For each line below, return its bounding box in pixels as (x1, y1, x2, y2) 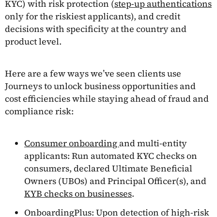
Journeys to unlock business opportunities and (5, 79, 196, 92)
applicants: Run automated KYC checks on (24, 149, 197, 162)
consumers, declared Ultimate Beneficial (24, 162, 192, 174)
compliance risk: (5, 105, 74, 117)
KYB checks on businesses (24, 187, 132, 200)
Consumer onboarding (24, 137, 119, 149)
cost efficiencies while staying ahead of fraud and (5, 92, 209, 105)
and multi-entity (119, 137, 187, 149)
